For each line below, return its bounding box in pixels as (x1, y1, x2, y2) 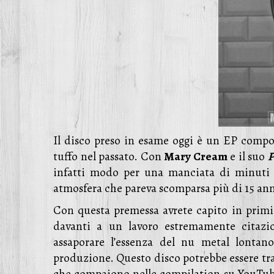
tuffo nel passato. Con (53, 149, 165, 165)
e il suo (227, 149, 268, 165)
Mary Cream (164, 149, 228, 165)
